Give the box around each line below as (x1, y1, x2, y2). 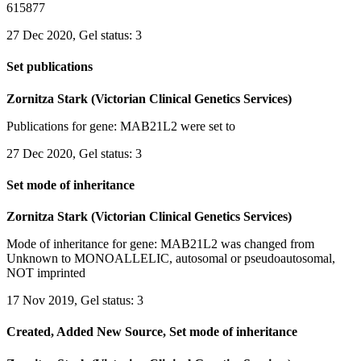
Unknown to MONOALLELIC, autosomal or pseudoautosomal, (6, 251, 335, 266)
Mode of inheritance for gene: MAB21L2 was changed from (6, 237, 314, 251)
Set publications (6, 60, 93, 74)
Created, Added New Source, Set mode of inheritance (6, 325, 297, 339)
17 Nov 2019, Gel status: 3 (6, 293, 143, 308)
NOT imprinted (6, 266, 85, 280)
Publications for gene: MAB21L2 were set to (6, 118, 235, 133)
